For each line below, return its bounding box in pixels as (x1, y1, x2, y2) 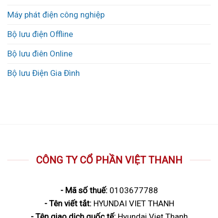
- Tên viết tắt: (44, 198, 91, 208)
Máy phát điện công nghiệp (7, 9, 105, 19)
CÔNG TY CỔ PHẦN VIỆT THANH (36, 154, 182, 166)
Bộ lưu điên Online (7, 48, 73, 58)
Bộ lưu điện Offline (7, 29, 73, 39)
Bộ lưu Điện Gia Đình (7, 68, 80, 78)
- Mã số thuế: (60, 185, 108, 195)
